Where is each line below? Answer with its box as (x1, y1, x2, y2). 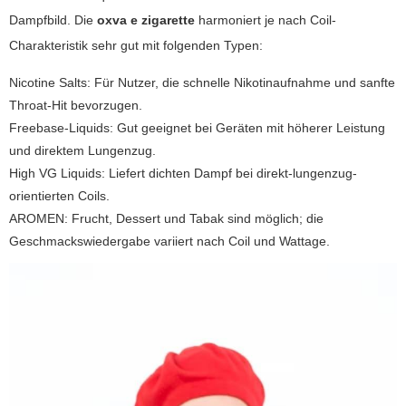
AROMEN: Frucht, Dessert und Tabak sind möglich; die (9, 210, 324, 226)
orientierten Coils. (9, 188, 110, 203)
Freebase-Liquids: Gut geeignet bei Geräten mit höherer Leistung (9, 120, 385, 135)
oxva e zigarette (97, 12, 195, 27)
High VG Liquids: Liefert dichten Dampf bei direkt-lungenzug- (9, 165, 357, 180)
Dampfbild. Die (9, 12, 97, 27)
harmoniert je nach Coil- (195, 12, 336, 27)
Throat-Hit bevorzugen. (9, 97, 142, 112)
